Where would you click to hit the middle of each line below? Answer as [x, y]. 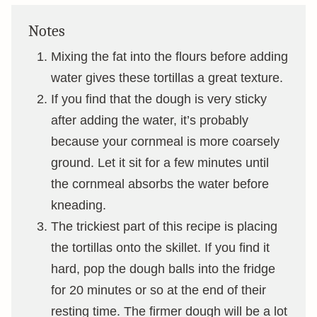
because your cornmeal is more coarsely [165, 142]
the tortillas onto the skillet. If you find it [160, 248]
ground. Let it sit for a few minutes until [160, 163]
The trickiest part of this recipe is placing [164, 226]
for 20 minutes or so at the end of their [158, 290]
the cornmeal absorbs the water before [160, 184]
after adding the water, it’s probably [150, 120]
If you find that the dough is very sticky [159, 99]
